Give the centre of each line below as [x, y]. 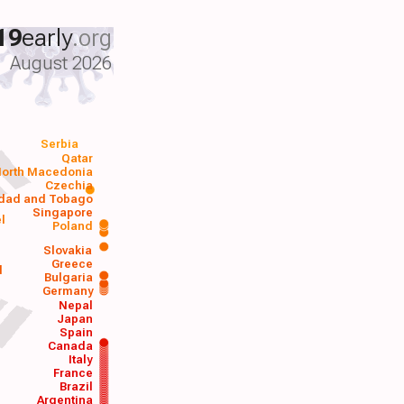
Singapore [62, 212]
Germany [68, 290]
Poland [72, 225]
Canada [70, 346]
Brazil [76, 387]
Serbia [60, 144]
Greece [73, 263]
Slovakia [68, 250]
